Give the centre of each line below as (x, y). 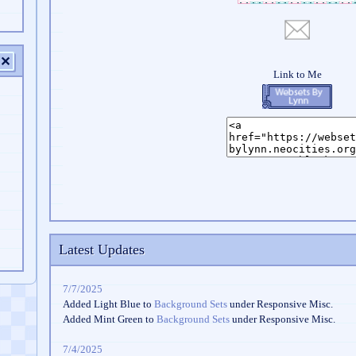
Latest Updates (102, 250)
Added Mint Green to (110, 319)
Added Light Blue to (108, 304)
